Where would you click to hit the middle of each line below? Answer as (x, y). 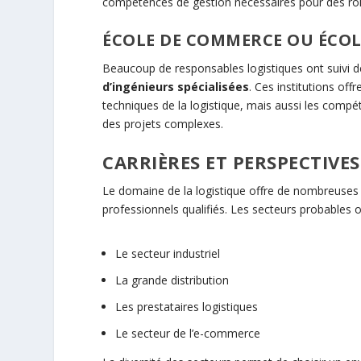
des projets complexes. (163, 123)
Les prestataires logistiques (187, 306)
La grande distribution (172, 280)
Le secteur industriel (168, 254)
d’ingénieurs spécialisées (176, 86)
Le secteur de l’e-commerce (188, 333)
